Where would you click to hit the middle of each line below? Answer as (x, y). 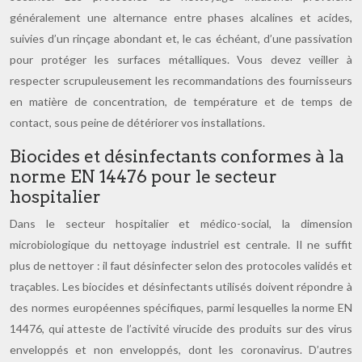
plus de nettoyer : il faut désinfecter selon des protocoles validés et (181, 265)
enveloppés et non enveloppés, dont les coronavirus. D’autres (181, 349)
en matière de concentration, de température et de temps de (181, 101)
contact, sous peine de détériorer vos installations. (137, 122)
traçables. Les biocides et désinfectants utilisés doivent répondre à (181, 286)
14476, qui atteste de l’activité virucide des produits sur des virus (181, 328)
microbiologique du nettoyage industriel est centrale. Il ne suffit (181, 244)
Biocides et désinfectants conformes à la (177, 156)
